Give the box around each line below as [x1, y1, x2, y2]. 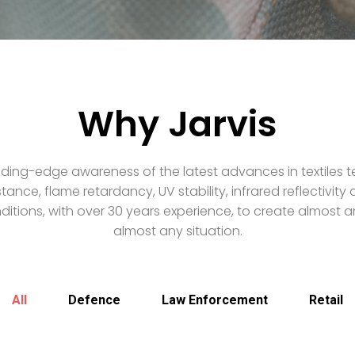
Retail [309, 292, 343, 307]
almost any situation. [113, 222, 242, 240]
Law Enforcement [162, 292, 268, 307]
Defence [68, 292, 120, 307]
